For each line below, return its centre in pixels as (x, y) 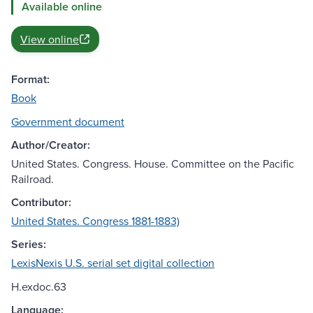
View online (50, 39)
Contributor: (41, 203)
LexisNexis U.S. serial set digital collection (113, 263)
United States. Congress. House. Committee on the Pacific (153, 164)
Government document (68, 122)
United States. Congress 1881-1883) (95, 221)
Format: (30, 80)
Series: (29, 245)
